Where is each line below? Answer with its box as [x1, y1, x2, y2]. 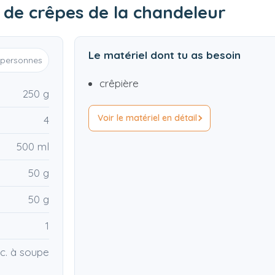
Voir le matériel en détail [98, 112, 197, 124]
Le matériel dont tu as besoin [88, 48, 241, 62]
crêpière [99, 77, 139, 90]
